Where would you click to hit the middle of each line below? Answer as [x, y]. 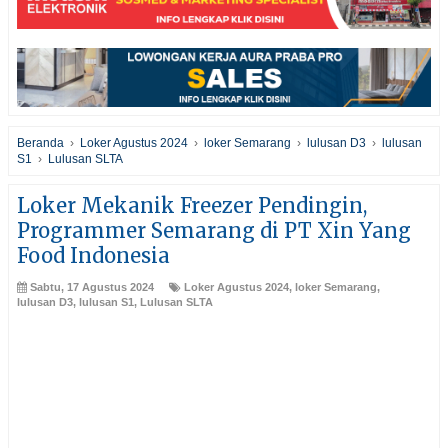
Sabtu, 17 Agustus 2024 [92, 287]
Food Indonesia [93, 256]
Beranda [40, 143]
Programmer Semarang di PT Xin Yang [214, 231]
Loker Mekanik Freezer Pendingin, [192, 206]
